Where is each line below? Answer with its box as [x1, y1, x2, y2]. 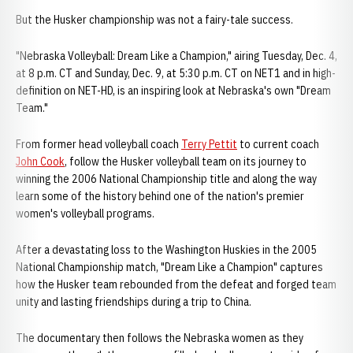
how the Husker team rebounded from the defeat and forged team [16, 277, 336, 292]
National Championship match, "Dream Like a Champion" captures [16, 260, 323, 274]
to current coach [237, 137, 319, 151]
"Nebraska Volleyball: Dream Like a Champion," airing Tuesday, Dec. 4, [16, 49, 337, 63]
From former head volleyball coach [16, 137, 181, 151]
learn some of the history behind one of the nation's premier [16, 189, 304, 203]
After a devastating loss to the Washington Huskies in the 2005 [16, 243, 317, 257]
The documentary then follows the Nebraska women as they [16, 331, 303, 345]
